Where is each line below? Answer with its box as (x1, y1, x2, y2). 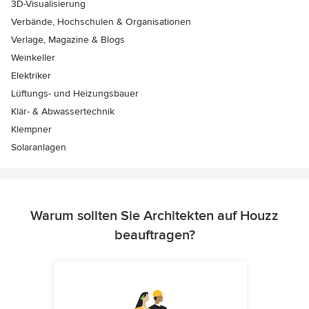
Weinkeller (11, 52, 55, 64)
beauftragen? (114, 227, 195, 244)
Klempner (11, 123, 52, 136)
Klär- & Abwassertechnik (11, 106, 114, 118)
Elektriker (11, 70, 51, 82)
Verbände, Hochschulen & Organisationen (11, 16, 191, 28)
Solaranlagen (11, 141, 66, 154)
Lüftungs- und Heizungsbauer (11, 88, 139, 100)
